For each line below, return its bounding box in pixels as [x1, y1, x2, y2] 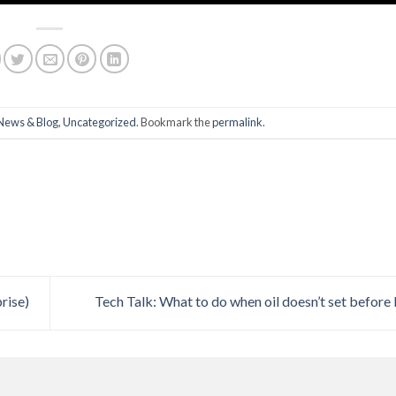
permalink [212, 114, 263, 129]
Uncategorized [63, 114, 136, 129]
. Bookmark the [136, 114, 212, 129]
